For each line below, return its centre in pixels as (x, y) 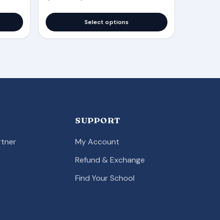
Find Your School (105, 178)
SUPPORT (97, 120)
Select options (107, 22)
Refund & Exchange (110, 160)
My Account (97, 142)
